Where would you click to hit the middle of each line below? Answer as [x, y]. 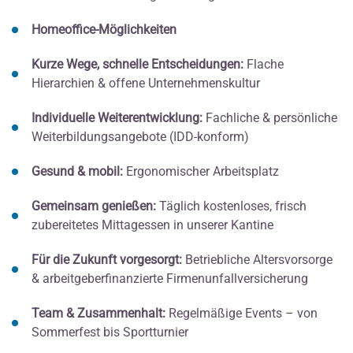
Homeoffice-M [71, 29]
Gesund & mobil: [77, 171]
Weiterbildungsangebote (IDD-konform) [140, 136]
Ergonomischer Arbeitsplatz [201, 171]
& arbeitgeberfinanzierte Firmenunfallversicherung [170, 278]
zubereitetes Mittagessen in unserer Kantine [152, 225]
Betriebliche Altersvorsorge [257, 259]
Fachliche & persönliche [270, 117]
